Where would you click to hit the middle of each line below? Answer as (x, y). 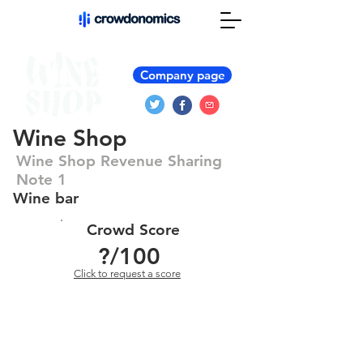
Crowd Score (133, 230)
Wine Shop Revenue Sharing (119, 161)
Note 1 (41, 179)
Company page (182, 75)
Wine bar (46, 198)
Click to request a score (127, 273)
